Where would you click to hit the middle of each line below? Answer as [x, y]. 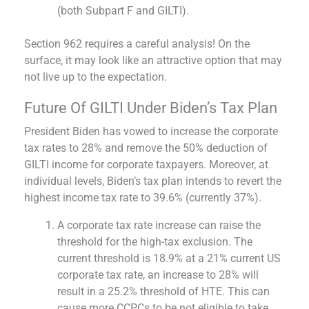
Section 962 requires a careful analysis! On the [137, 43]
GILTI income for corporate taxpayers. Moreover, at [146, 164]
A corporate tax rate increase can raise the [159, 225]
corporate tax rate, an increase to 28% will [158, 275]
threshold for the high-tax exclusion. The [155, 241]
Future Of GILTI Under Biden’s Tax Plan [151, 108]
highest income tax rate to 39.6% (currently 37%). [143, 197]
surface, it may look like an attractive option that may [153, 60]
